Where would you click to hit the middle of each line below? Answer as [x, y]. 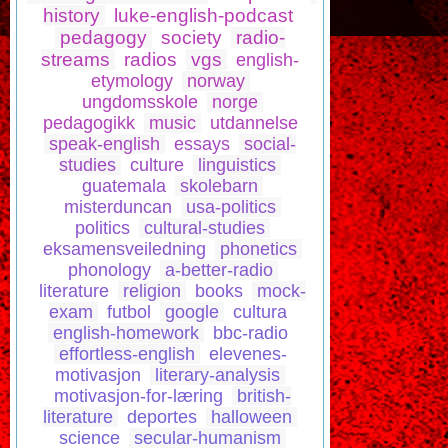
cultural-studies [204, 228]
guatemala [124, 186]
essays [202, 144]
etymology [131, 81]
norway [215, 81]
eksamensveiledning [124, 249]
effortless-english [126, 354]
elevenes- [247, 354]
